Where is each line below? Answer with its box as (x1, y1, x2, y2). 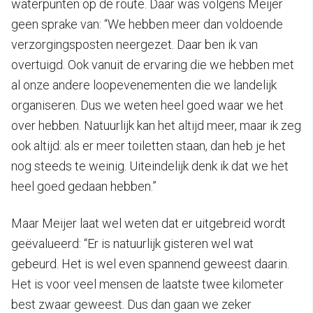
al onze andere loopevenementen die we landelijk (11, 77, 277, 92)
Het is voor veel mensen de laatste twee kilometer (11, 276, 284, 291)
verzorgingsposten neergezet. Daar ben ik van (11, 36, 258, 52)
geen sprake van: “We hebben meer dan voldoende (11, 16, 283, 31)
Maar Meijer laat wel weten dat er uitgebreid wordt (11, 215, 286, 231)
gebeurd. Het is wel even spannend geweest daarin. (11, 256, 289, 271)
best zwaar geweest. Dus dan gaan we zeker (11, 296, 252, 312)
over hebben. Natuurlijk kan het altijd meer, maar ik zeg (11, 117, 301, 133)
